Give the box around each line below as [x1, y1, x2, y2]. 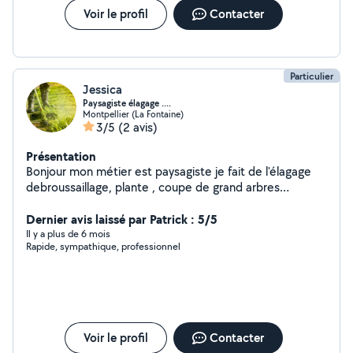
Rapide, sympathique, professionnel [26, 240, 180, 253]
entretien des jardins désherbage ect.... [26, 195, 236, 211]
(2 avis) [118, 119, 158, 136]
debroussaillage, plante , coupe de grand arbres [26, 179, 280, 195]
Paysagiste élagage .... [83, 97, 171, 110]
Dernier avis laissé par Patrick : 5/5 [26, 210, 217, 228]
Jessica [83, 81, 122, 98]
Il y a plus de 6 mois [26, 227, 110, 240]
